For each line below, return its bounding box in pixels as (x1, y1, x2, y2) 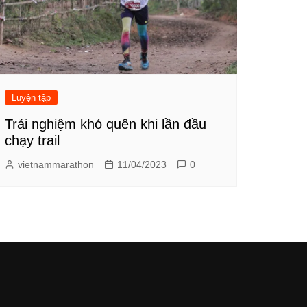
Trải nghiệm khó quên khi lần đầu (5, 116, 206, 132)
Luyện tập (12, 92, 51, 103)
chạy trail (5, 132, 60, 148)
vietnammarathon (18, 158, 94, 170)
